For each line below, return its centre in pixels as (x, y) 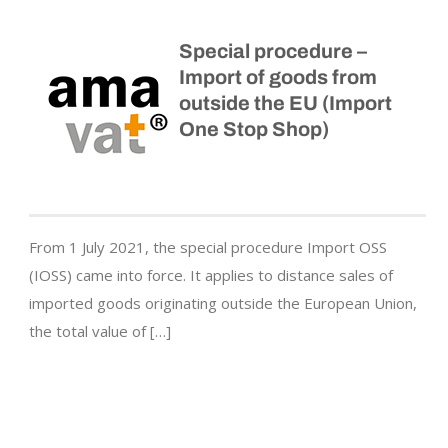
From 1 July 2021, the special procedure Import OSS (208, 247)
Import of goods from (278, 77)
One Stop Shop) (254, 129)
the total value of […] (100, 331)
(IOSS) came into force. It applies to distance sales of (211, 275)
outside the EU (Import (285, 103)
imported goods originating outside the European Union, (223, 303)
